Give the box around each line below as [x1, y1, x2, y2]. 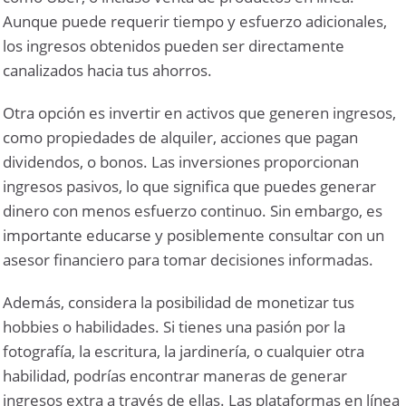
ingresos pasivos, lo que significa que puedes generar [3, 175, 377, 197]
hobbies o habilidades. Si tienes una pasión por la [3, 315, 346, 337]
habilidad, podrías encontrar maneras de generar [3, 364, 348, 386]
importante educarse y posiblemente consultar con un [3, 224, 385, 246]
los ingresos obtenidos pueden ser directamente [3, 34, 345, 56]
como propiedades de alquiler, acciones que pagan [3, 126, 359, 148]
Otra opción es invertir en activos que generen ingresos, [3, 101, 397, 123]
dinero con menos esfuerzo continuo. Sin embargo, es [3, 199, 383, 221]
